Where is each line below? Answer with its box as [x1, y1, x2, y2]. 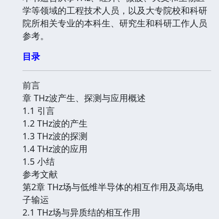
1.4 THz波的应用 [22, 142, 88, 154]
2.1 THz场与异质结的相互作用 [22, 206, 140, 218]
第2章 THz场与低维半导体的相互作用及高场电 [22, 180, 203, 193]
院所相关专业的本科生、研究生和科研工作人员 [22, 17, 207, 29]
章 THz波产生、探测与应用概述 [22, 91, 146, 104]
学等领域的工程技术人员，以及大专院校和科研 [22, 4, 207, 16]
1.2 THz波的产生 [22, 117, 88, 129]
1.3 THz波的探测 [22, 130, 88, 142]
